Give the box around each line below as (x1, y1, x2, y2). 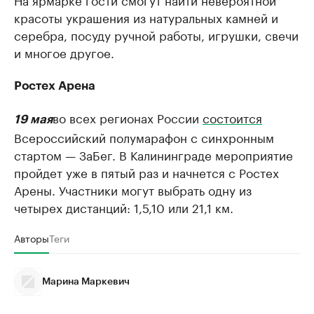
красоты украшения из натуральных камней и (14, 8, 278, 26)
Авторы (14, 230, 49, 245)
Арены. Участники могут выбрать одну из (14, 180, 252, 198)
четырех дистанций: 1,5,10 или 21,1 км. (14, 198, 233, 216)
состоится (203, 108, 262, 126)
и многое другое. (14, 43, 114, 61)
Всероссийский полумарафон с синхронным (14, 128, 274, 146)
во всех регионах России (53, 108, 203, 126)
